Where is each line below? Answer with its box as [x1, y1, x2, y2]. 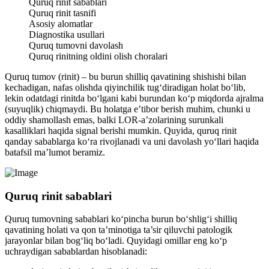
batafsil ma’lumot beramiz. [5, 147, 105, 157]
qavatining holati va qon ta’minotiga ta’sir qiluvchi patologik [5, 225, 232, 235]
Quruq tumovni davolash [29, 40, 123, 50]
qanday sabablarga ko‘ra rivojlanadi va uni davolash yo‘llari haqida [5, 136, 259, 147]
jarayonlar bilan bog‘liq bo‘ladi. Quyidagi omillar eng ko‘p [5, 235, 227, 246]
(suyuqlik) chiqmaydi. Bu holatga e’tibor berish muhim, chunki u [5, 103, 250, 114]
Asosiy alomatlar [29, 18, 92, 29]
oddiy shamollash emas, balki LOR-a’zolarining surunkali [5, 114, 223, 125]
